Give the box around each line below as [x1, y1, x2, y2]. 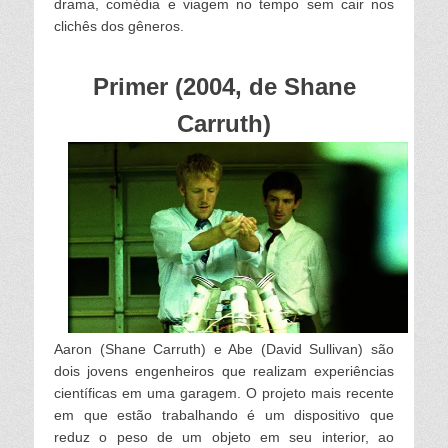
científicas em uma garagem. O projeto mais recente [54, 385, 394, 402]
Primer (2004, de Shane [92, 72, 356, 100]
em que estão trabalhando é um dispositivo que [54, 407, 394, 424]
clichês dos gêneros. [54, 17, 184, 34]
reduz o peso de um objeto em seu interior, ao [54, 429, 394, 446]
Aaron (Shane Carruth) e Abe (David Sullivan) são [54, 341, 394, 358]
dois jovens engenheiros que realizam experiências [54, 363, 394, 380]
